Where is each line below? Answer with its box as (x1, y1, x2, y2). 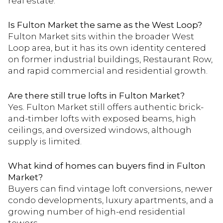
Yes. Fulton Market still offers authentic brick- (8, 102, 204, 112)
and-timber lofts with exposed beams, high (8, 113, 196, 123)
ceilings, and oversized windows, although (8, 124, 192, 135)
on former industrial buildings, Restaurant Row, (8, 54, 213, 65)
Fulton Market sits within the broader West (8, 31, 194, 42)
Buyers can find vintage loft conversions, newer (8, 184, 213, 194)
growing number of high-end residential (8, 207, 185, 217)
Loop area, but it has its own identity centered (8, 43, 206, 53)
